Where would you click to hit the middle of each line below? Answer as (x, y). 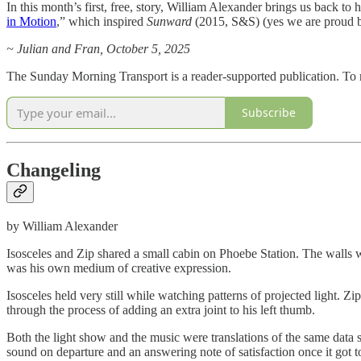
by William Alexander (62, 226)
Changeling (54, 170)
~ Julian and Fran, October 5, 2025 (98, 48)
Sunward (169, 21)
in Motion (31, 21)
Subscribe (269, 113)
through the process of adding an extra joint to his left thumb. (161, 309)
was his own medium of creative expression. (119, 268)
